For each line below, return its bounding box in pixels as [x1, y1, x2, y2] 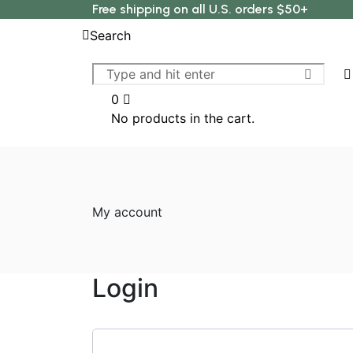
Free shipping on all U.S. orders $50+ [92, 2, 308, 17]
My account [92, 204, 162, 220]
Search [89, 28, 131, 43]
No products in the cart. [111, 110, 255, 126]
